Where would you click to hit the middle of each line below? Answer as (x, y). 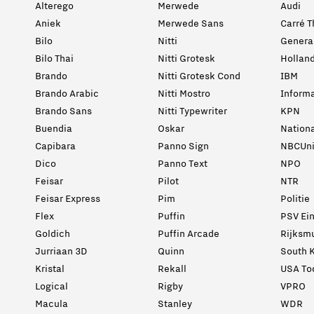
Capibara (55, 147)
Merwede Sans (191, 25)
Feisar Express (68, 200)
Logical (52, 287)
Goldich (53, 235)
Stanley (175, 305)
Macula (52, 305)
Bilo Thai (54, 60)
